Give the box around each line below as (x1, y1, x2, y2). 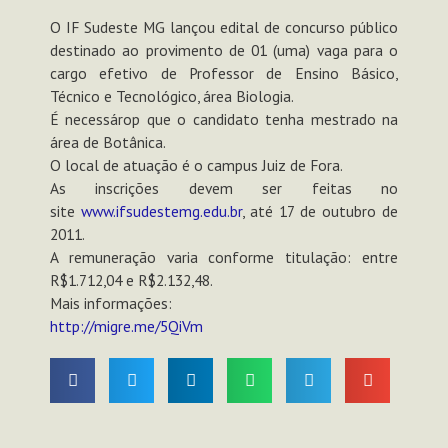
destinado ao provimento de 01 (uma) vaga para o (50, 39, 398, 60)
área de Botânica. (50, 131, 166, 152)
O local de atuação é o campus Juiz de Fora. (50, 154, 343, 175)
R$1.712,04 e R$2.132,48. (50, 269, 213, 290)
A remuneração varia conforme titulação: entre (50, 246, 398, 267)
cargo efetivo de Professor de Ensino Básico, (50, 62, 398, 83)
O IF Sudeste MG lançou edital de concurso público (50, 16, 398, 37)
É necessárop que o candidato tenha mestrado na (50, 108, 398, 129)
